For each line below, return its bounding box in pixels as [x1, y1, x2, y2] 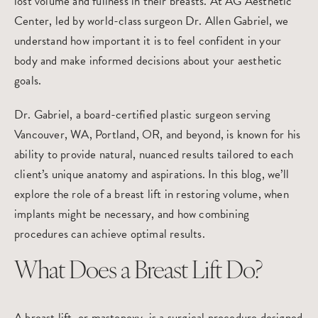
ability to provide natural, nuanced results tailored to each [14, 145, 294, 163]
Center [14, 11, 50, 30]
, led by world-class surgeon [49, 11, 186, 30]
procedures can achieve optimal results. [14, 224, 205, 243]
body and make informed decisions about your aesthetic [14, 51, 283, 70]
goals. [14, 71, 42, 89]
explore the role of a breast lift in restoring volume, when [14, 185, 289, 203]
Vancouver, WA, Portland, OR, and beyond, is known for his [14, 125, 301, 143]
